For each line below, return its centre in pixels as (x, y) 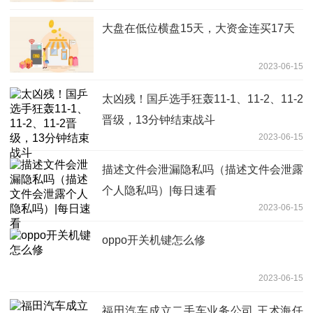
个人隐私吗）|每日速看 (159, 190)
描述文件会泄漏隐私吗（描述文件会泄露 (203, 169)
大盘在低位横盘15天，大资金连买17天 (198, 28)
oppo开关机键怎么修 (154, 240)
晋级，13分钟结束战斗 (159, 119)
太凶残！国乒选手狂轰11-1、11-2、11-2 (203, 99)
